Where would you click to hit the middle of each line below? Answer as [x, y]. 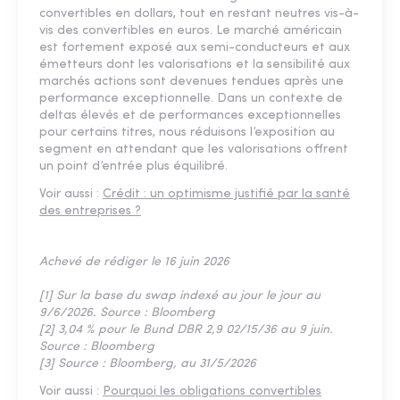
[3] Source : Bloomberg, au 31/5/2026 [148, 364]
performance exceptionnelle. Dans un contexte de [191, 99]
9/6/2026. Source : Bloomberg [127, 313]
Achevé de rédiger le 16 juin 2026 [134, 262]
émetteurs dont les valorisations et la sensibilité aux [195, 65]
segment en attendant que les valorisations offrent [194, 150]
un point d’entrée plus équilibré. [133, 167]
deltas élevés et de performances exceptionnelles [190, 116]
